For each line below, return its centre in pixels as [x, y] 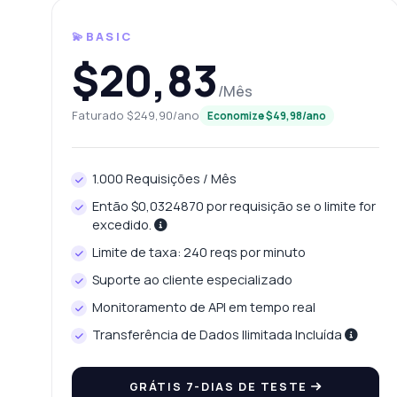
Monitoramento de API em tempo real [203, 307]
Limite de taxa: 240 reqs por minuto [198, 253]
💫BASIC [102, 37]
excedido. [123, 225]
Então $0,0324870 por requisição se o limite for [234, 206]
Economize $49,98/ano [267, 116]
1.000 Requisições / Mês [164, 179]
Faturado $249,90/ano [136, 116]
